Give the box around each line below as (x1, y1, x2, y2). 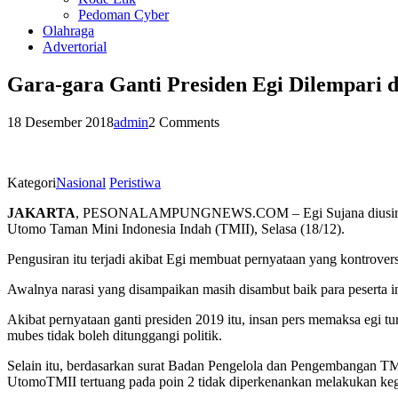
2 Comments (148, 114, 219, 130)
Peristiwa (109, 174, 161, 190)
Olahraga (43, 23, 94, 38)
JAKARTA (7, 204, 76, 220)
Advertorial (43, 39, 107, 54)
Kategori (7, 174, 56, 190)
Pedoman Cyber (78, 7, 169, 22)
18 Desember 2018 (7, 114, 114, 130)
